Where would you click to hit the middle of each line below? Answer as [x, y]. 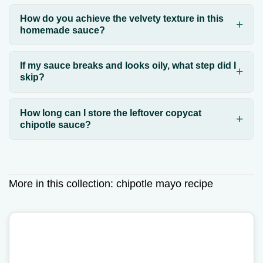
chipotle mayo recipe [165, 183]
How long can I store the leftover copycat [110, 113]
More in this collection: [63, 183]
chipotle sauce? [55, 124]
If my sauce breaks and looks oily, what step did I [128, 66]
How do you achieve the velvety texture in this [122, 18]
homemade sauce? [62, 30]
